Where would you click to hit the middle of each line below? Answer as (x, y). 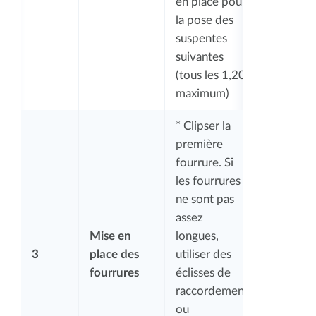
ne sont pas (205, 199)
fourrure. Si (205, 162)
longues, (197, 236)
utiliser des (203, 254)
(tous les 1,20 (211, 75)
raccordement (212, 291)
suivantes (200, 56)
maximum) (202, 93)
